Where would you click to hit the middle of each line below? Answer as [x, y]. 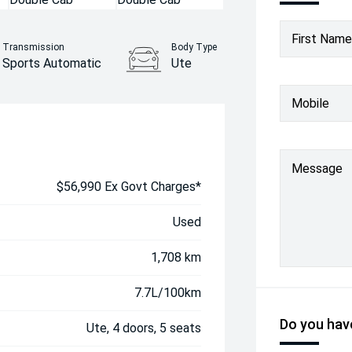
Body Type [194, 47]
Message [317, 169]
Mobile [311, 103]
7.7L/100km [168, 293]
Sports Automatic [52, 63]
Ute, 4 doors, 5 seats [144, 328]
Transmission [34, 47]
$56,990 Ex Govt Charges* [129, 187]
